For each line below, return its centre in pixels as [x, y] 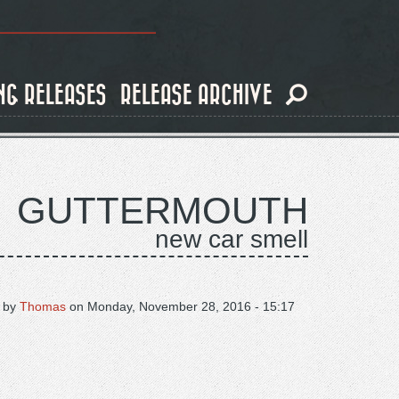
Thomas [43, 306]
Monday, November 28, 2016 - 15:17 [191, 306]
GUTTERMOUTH [163, 211]
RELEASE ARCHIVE [196, 96]
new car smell [232, 239]
